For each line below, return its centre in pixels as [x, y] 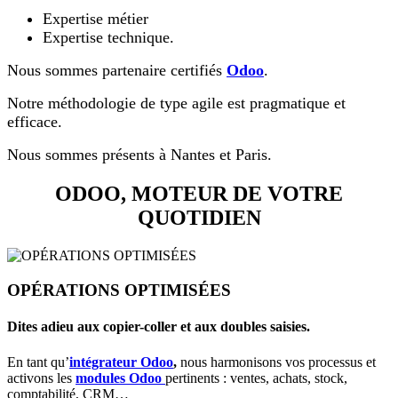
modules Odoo [119, 378]
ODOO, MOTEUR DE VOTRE [199, 194]
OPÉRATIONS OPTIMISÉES [119, 290]
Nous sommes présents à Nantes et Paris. [139, 155]
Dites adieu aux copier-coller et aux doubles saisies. [160, 327]
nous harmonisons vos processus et [276, 362]
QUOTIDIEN [199, 218]
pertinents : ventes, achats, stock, [256, 378]
